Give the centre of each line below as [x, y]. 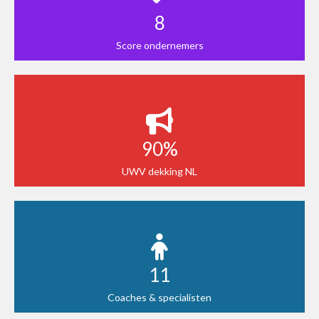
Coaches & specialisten [159, 297]
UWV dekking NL [159, 171]
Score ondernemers [159, 45]
